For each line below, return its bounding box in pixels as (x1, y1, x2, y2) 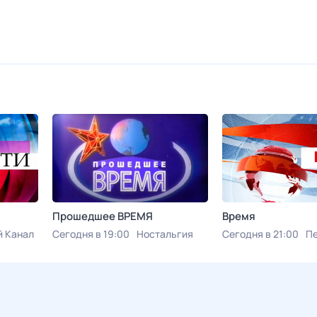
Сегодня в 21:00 (222, 227, 299, 241)
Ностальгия (137, 227, 193, 241)
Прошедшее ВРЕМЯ (52, 209, 153, 224)
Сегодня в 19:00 (52, 227, 129, 241)
